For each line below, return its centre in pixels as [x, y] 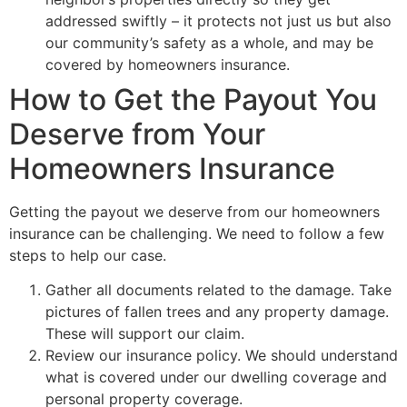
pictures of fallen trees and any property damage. [217, 311]
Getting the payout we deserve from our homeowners [194, 211]
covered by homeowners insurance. [168, 64]
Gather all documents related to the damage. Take [218, 289]
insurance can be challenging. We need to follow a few [197, 233]
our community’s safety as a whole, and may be [209, 42]
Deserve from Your [137, 134]
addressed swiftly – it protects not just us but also [218, 20]
